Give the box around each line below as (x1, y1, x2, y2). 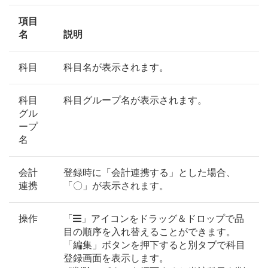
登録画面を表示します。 (63, 253, 169, 264)
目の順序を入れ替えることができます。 (63, 227, 236, 237)
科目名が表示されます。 (63, 62, 169, 73)
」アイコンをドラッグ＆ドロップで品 (81, 214, 244, 224)
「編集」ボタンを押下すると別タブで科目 (63, 240, 245, 251)
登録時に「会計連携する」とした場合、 (63, 167, 236, 178)
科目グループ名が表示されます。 (63, 95, 207, 106)
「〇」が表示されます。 (63, 181, 169, 191)
